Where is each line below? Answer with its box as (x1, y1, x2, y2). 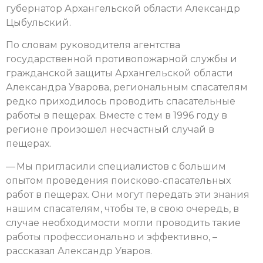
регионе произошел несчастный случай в (6, 124, 214, 136)
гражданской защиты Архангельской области (6, 68, 233, 79)
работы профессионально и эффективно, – (6, 231, 217, 242)
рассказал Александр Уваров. (6, 245, 152, 257)
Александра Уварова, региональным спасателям (6, 82, 248, 93)
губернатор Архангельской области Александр (6, 3, 240, 15)
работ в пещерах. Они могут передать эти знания (6, 188, 249, 200)
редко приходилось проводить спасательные (6, 96, 235, 107)
